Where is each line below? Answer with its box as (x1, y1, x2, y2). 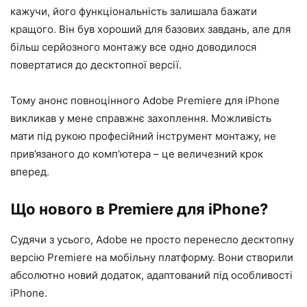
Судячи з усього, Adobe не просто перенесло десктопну (10, 233, 294, 246)
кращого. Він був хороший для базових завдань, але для (10, 23, 291, 36)
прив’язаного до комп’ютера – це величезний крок (10, 147, 263, 160)
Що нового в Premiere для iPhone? (10, 200, 268, 218)
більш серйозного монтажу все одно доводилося (10, 40, 256, 53)
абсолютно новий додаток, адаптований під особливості (10, 269, 293, 282)
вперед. (10, 165, 49, 178)
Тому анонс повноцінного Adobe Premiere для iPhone (10, 94, 280, 107)
